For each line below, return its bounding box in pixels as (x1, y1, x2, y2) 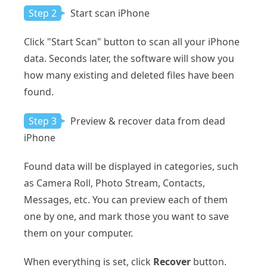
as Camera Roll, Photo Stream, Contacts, (24, 176, 205, 190)
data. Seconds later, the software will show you (24, 52, 234, 66)
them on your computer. (24, 226, 133, 240)
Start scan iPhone (68, 7, 150, 20)
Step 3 (29, 114, 57, 128)
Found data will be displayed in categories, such (24, 160, 238, 173)
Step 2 (29, 7, 57, 20)
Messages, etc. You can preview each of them (24, 193, 228, 207)
